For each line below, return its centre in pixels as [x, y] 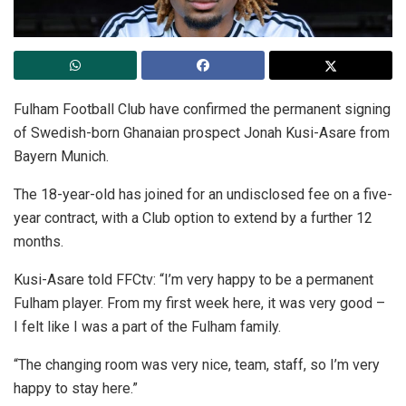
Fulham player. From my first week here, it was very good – [199, 303]
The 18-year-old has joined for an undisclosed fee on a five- [203, 194]
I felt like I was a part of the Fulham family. [147, 326]
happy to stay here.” [76, 388]
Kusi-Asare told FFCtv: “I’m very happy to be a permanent [193, 279]
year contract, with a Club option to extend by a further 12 [193, 217]
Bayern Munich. [61, 156]
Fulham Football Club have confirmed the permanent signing [202, 109]
